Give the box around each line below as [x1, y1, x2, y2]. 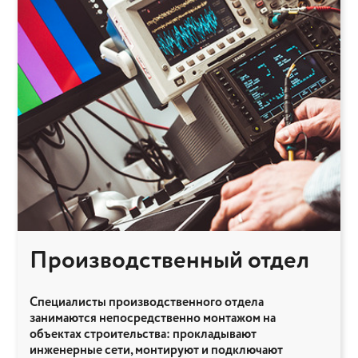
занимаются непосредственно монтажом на [30, 308, 276, 328]
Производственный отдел [30, 242, 309, 279]
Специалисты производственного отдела [30, 292, 264, 312]
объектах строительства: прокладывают [30, 324, 257, 344]
